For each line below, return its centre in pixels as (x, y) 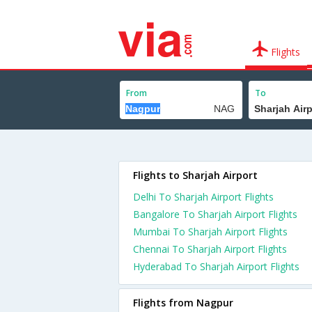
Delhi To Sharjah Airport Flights (203, 197)
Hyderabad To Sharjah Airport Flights (216, 266)
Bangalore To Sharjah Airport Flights (215, 214)
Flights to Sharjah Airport (195, 175)
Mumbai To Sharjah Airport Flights (210, 232)
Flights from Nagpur (183, 303)
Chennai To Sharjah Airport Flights (210, 249)
